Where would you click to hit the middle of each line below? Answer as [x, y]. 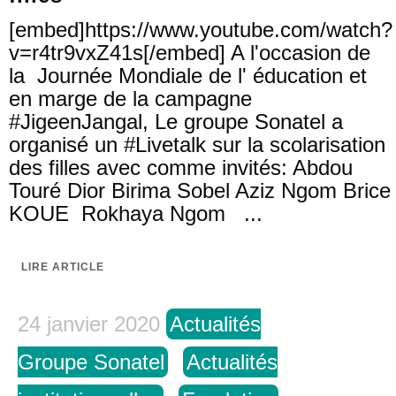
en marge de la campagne [130, 99]
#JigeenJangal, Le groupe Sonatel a [176, 122]
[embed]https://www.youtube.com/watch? [201, 30]
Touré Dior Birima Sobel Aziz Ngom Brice [200, 190]
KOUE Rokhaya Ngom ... [136, 213]
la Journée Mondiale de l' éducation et [188, 76]
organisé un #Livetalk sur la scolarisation [197, 145]
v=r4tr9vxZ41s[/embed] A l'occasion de [190, 53]
